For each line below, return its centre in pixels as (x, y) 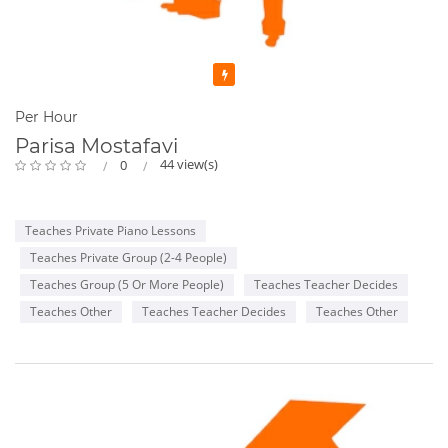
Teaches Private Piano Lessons (110, 230)
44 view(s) (189, 163)
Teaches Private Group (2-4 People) (128, 257)
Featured (263, 74)
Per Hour (46, 117)
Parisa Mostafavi (96, 145)
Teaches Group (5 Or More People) (127, 284)
